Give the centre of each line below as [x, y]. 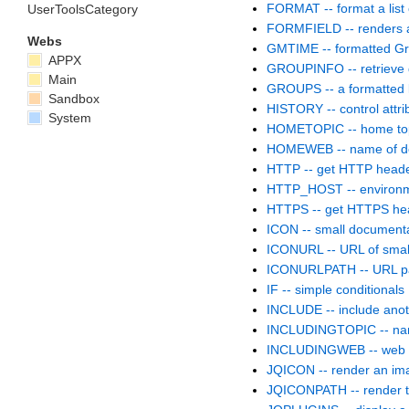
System [68, 117]
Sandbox [72, 98]
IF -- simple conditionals [336, 290]
